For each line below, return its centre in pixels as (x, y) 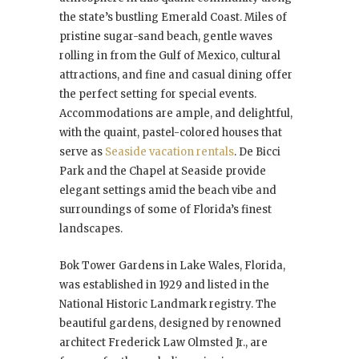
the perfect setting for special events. (158, 95)
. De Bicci (257, 152)
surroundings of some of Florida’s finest (165, 210)
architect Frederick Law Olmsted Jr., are (163, 343)
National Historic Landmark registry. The (168, 305)
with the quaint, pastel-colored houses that (171, 133)
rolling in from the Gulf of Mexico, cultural (170, 56)
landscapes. (91, 229)
